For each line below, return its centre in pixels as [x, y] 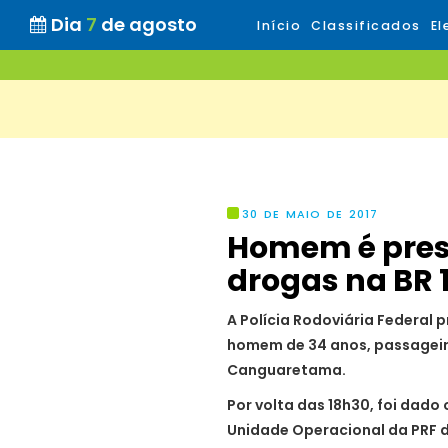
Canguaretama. [286, 370]
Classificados [366, 25]
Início [279, 25]
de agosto [149, 24]
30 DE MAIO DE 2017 [310, 214]
